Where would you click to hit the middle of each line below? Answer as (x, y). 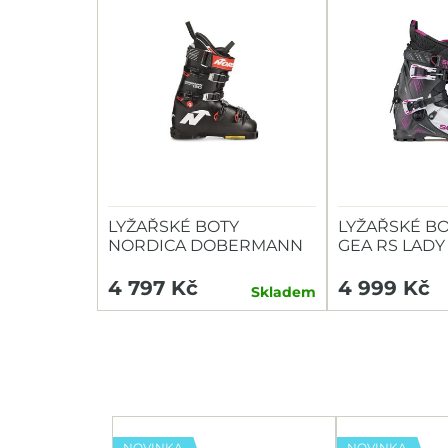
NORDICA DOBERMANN (205, 245)
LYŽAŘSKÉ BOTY (173, 226)
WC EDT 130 (156, 264)
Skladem (283, 292)
